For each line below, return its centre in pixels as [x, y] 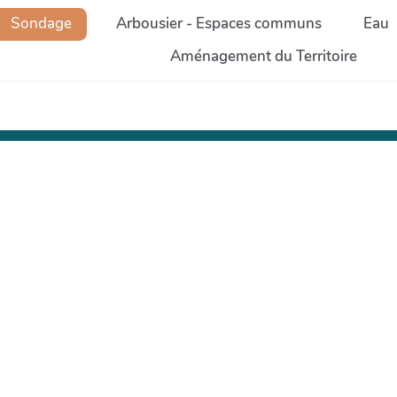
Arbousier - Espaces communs [218, 23]
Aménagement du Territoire [263, 56]
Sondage [40, 23]
